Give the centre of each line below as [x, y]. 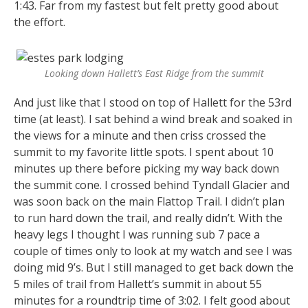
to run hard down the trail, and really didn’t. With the [148, 218]
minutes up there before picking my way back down [146, 168]
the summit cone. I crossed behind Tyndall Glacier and [152, 185]
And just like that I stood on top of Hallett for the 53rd [153, 102]
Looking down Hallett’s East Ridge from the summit [154, 73]
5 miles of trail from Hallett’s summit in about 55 [138, 284]
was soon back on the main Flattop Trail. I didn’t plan [149, 201]
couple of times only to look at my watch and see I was [153, 251]
